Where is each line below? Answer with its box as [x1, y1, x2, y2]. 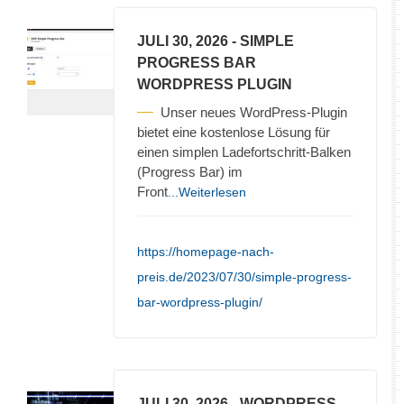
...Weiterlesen [168, 184, 246, 199]
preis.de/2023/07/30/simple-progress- [137, 269, 352, 284]
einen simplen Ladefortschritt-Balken [137, 143, 351, 160]
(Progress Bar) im [137, 163, 243, 179]
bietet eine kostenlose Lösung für [137, 124, 330, 140]
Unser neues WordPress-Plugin [161, 104, 347, 120]
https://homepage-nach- [137, 243, 274, 259]
